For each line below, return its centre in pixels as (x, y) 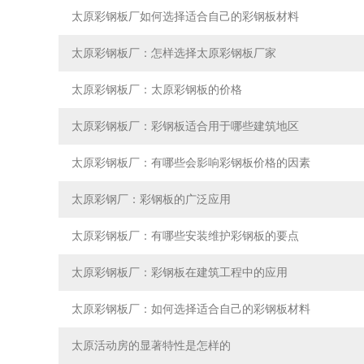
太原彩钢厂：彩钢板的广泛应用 (151, 199)
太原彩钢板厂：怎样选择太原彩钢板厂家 (174, 53)
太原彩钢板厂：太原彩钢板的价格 (157, 90)
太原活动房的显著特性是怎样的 (151, 346)
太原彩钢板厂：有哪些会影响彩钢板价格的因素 (191, 163)
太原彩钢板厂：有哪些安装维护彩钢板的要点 (185, 236)
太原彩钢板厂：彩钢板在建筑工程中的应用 (180, 273)
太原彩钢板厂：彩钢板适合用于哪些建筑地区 (185, 126)
